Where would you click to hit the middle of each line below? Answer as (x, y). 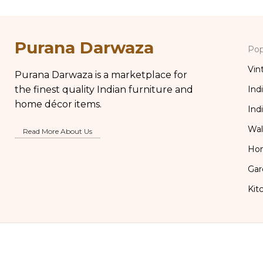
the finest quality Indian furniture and (104, 90)
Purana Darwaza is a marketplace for (101, 75)
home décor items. (58, 104)
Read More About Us (58, 131)
